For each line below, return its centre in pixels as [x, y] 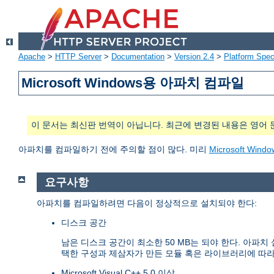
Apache [32, 57]
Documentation [138, 57]
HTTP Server [78, 57]
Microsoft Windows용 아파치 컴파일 [133, 83]
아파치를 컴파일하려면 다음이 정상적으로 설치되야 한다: [147, 203]
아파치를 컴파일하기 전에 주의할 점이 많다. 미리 [114, 150]
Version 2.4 [194, 57]
